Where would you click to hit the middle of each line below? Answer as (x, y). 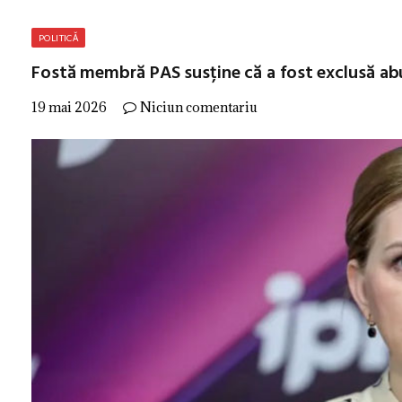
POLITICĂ (59, 38)
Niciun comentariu (199, 107)
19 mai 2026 (69, 107)
